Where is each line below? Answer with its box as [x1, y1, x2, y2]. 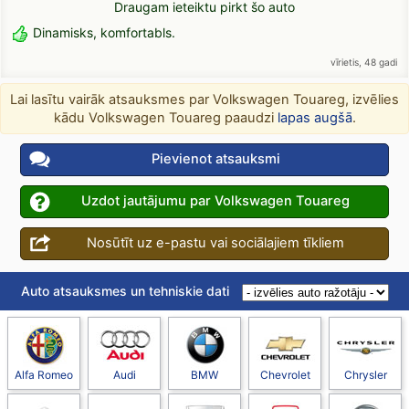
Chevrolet [259, 368, 310, 383]
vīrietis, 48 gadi [322, 57, 397, 68]
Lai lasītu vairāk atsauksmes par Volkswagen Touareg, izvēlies [10, 91, 399, 109]
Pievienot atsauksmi [151, 151, 280, 168]
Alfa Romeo [15, 368, 73, 383]
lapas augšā [277, 110, 352, 127]
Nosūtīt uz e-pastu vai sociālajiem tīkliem [87, 235, 344, 252]
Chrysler [343, 368, 387, 383]
